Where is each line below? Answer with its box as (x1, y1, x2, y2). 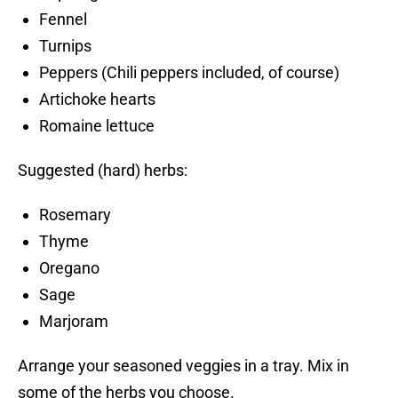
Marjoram (39, 312, 108, 331)
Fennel (39, 10, 87, 29)
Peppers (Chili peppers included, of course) (39, 63, 339, 83)
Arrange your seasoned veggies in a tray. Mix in (18, 356, 349, 376)
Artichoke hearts (39, 90, 155, 109)
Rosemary (39, 205, 111, 225)
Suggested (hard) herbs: (18, 161, 187, 180)
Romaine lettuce (39, 116, 155, 136)
